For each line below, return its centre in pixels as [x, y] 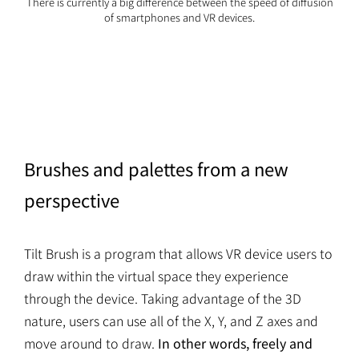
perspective [72, 199]
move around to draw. [91, 343]
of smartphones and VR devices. [179, 17]
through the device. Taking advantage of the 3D [163, 298]
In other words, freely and [235, 343]
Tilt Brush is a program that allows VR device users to [178, 253]
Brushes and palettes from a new [156, 168]
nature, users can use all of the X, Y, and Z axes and [171, 320]
